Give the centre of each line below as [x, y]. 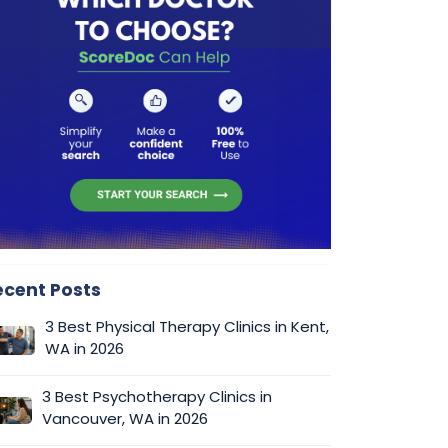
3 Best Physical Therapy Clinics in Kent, [187, 326]
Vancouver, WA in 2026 [124, 418]
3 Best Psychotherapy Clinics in [156, 396]
